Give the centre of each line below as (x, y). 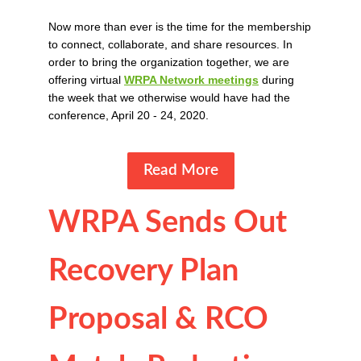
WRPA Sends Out (168, 222)
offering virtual (86, 80)
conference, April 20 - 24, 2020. (129, 116)
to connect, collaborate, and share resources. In (170, 45)
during (276, 80)
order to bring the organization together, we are (169, 62)
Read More (180, 171)
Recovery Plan (143, 270)
